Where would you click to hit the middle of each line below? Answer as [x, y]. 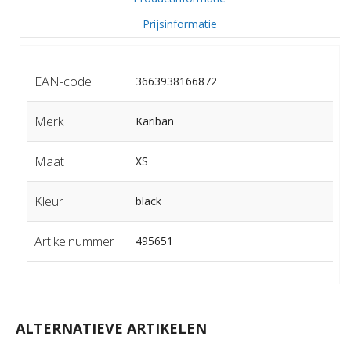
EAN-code [63, 81]
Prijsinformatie [179, 24]
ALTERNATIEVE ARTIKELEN [111, 328]
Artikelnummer [74, 241]
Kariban [154, 121]
